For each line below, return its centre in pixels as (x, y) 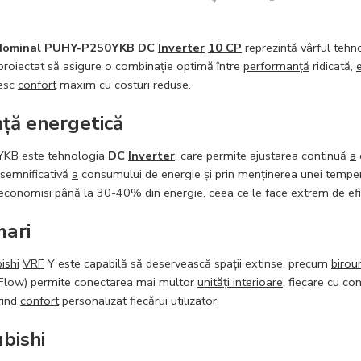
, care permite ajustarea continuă (262, 155)
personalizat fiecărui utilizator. (139, 300)
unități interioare (240, 282)
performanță (276, 66)
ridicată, (333, 66)
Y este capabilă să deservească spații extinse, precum (188, 263)
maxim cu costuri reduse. (124, 85)
